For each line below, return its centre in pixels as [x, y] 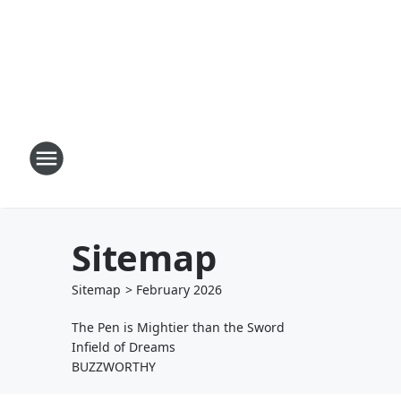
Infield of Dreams [124, 347]
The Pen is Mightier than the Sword [178, 327]
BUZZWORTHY [114, 367]
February [163, 290]
